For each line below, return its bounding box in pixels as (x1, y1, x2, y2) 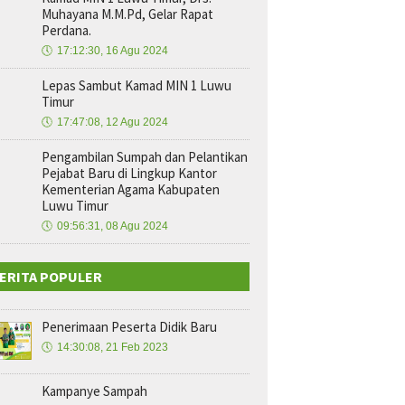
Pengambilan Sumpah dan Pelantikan (42, 148, 248, 165)
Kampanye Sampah (42, 382, 147, 400)
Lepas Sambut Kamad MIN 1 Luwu (42, 77, 231, 94)
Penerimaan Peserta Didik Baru (42, 318, 217, 335)
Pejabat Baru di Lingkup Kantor (42, 165, 217, 182)
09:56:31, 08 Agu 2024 (57, 220, 168, 232)
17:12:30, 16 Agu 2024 (57, 44, 168, 57)
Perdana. (42, 22, 91, 39)
